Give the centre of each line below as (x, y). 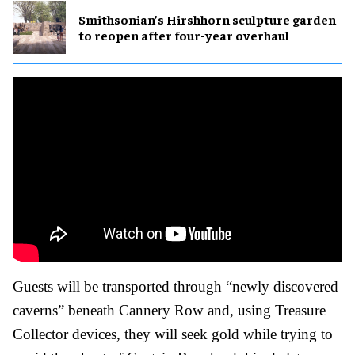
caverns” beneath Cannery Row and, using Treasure (169, 310)
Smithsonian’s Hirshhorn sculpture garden (207, 19)
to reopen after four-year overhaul (184, 35)
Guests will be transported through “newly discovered (176, 286)
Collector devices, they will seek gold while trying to (173, 334)
